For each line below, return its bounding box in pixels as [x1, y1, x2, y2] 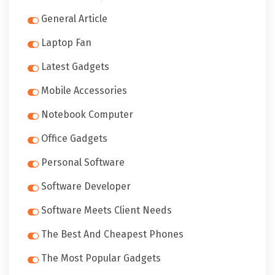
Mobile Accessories [41, 85, 127, 96]
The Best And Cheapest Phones [41, 228, 184, 240]
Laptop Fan [41, 37, 91, 48]
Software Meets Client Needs [41, 204, 172, 216]
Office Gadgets [41, 133, 107, 144]
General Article [41, 13, 107, 25]
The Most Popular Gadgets [41, 252, 161, 264]
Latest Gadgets [41, 61, 109, 72]
